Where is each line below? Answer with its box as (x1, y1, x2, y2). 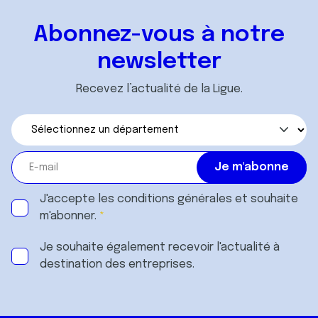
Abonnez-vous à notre (33, 23, 285, 47)
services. (16, 21, 62, 34)
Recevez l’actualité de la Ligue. (75, 83, 243, 95)
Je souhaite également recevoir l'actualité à (40, 241, 280, 253)
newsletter (97, 50, 221, 74)
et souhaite (232, 193, 298, 205)
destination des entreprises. (40, 258, 194, 270)
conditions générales (117, 193, 232, 205)
